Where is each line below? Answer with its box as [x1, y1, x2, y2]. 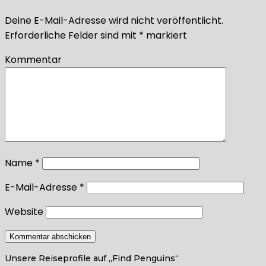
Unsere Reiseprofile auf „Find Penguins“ [5, 252, 179, 264]
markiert [144, 28, 187, 42]
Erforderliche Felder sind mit [5, 28, 139, 42]
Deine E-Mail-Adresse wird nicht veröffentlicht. [5, 13, 223, 27]
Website [5, 204, 43, 218]
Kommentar [5, 52, 62, 66]
